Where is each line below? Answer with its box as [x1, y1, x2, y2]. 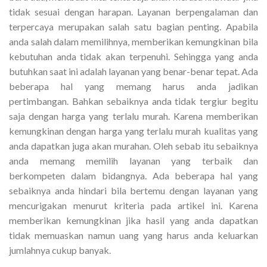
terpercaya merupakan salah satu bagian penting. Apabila [9, 20, 258, 32]
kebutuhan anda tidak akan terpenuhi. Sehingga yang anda [9, 50, 258, 62]
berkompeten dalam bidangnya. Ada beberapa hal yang [9, 169, 258, 181]
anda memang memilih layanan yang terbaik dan [9, 154, 258, 166]
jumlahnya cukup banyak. [9, 244, 111, 256]
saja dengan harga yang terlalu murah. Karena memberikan [9, 110, 258, 122]
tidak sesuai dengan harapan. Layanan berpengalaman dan [9, 5, 258, 17]
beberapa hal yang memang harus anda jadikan [9, 80, 258, 92]
